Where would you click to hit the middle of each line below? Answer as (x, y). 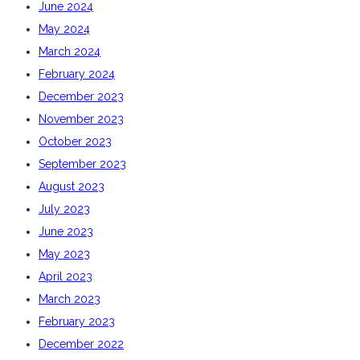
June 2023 (66, 231)
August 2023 (72, 186)
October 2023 (75, 141)
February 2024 (77, 74)
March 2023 (70, 299)
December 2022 (81, 344)
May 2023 (64, 254)
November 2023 (81, 119)
